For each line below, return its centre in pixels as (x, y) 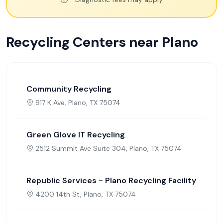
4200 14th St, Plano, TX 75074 (86, 194)
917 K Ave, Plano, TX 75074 (78, 103)
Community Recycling (69, 89)
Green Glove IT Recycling (76, 135)
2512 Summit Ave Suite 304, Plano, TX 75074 (109, 149)
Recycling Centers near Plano (102, 42)
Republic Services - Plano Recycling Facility (111, 181)
